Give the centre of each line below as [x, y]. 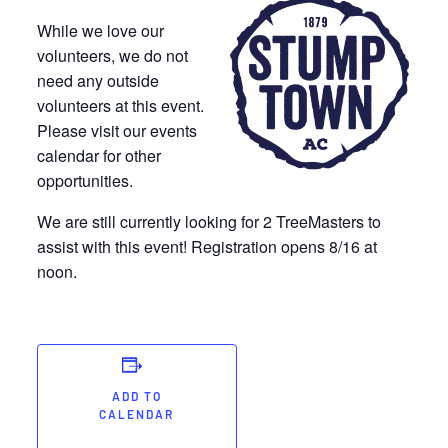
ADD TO [136, 398]
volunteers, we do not [112, 55]
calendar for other [98, 155]
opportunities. [84, 180]
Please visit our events [116, 130]
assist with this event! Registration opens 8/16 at [206, 246]
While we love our [100, 30]
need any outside [97, 80]
